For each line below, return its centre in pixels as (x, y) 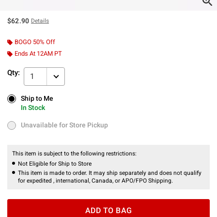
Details (40, 21)
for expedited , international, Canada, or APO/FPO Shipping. (95, 180)
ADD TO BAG (108, 210)
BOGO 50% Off (35, 42)
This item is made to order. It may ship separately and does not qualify (110, 173)
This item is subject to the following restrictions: (75, 153)
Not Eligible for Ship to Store (55, 163)
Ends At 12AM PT (38, 53)
